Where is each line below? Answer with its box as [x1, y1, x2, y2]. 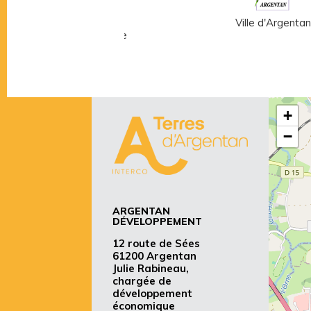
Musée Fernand [42, 15, 117, 29]
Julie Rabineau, [112, 262, 189, 276]
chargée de [112, 274, 171, 288]
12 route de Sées [112, 237, 200, 251]
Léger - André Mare [32, 28, 127, 42]
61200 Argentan [112, 249, 196, 263]
